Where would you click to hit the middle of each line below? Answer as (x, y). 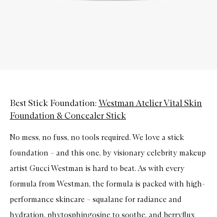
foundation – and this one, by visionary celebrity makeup (108, 153)
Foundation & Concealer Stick (68, 116)
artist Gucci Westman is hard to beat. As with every (97, 168)
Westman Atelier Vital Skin (150, 103)
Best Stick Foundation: (54, 103)
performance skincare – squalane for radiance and (96, 199)
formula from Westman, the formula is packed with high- (107, 184)
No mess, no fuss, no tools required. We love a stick (97, 137)
